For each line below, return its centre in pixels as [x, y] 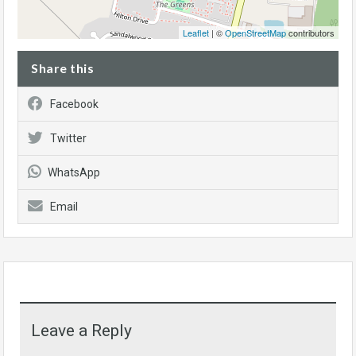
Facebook [74, 104]
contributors [310, 32]
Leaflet [196, 32]
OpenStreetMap [255, 32]
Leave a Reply [81, 330]
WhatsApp [74, 172]
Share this [62, 68]
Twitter [68, 138]
